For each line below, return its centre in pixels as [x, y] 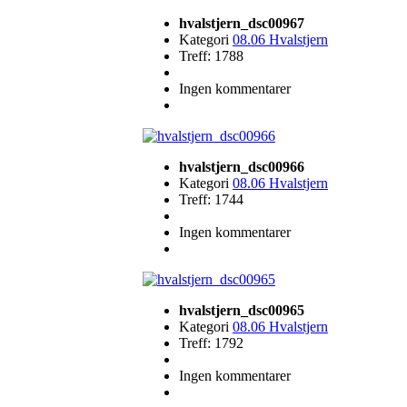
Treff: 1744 [211, 199]
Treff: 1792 [211, 343]
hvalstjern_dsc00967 [242, 23]
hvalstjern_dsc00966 [242, 167]
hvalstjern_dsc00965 [242, 310]
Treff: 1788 [211, 56]
